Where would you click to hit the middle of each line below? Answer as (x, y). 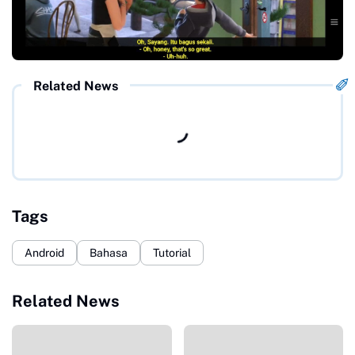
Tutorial (172, 252)
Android (44, 252)
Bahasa (109, 252)
